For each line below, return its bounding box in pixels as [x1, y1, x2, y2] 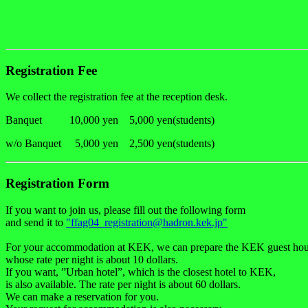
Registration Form [5, 176, 109, 191]
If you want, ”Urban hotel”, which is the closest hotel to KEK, [5, 265, 276, 278]
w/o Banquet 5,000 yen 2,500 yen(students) [5, 137, 220, 150]
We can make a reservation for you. [5, 290, 159, 302]
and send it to [5, 216, 66, 228]
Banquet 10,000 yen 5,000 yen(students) [5, 114, 214, 126]
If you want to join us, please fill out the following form [5, 203, 245, 216]
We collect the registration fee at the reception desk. [5, 91, 230, 103]
